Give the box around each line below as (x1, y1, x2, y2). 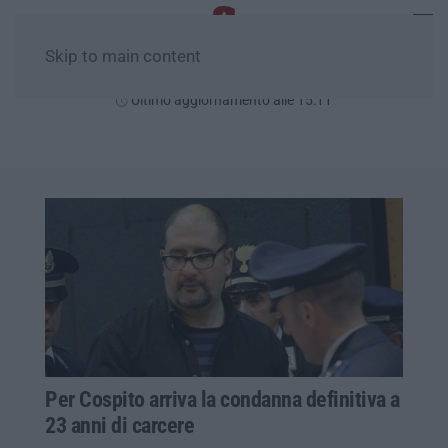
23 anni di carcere (45, 412, 194, 438)
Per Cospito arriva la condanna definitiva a (45, 386, 400, 412)
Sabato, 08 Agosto (151, 66, 297, 87)
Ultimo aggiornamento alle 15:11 (128, 92, 332, 108)
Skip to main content (45, 47, 201, 66)
